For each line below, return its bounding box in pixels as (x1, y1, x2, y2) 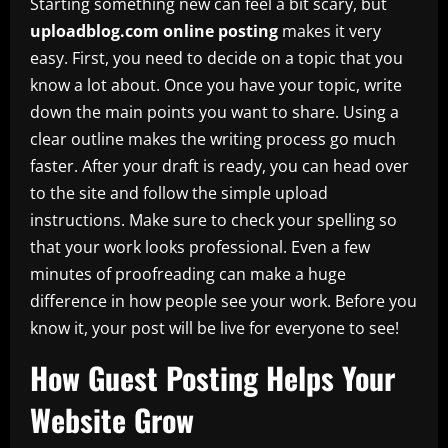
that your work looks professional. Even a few (30, 235, 370, 258)
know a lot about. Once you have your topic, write (30, 73, 402, 96)
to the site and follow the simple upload (30, 181, 328, 204)
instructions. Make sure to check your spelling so (30, 208, 397, 231)
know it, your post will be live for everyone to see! (30, 316, 399, 339)
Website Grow (30, 396, 194, 442)
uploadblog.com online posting (30, 19, 278, 42)
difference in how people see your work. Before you (30, 289, 417, 312)
